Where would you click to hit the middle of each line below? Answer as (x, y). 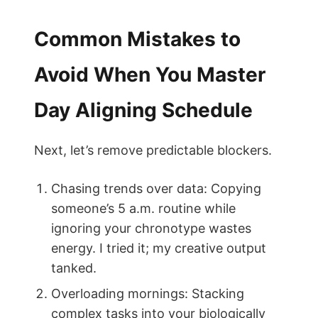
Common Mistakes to (137, 39)
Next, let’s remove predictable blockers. (153, 150)
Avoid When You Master (150, 75)
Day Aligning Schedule (143, 110)
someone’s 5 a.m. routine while (143, 208)
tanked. (74, 268)
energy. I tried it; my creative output (159, 248)
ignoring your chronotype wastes (151, 228)
